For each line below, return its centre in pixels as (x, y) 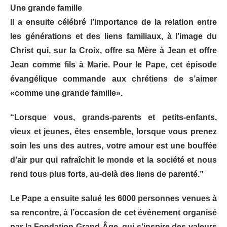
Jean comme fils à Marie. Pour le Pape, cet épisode (113, 64)
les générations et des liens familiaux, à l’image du (113, 36)
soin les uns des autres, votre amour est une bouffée (113, 145)
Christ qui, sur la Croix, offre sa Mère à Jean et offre (113, 50)
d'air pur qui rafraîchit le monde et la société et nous (113, 160)
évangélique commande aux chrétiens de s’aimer (113, 79)
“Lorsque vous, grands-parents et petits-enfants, (113, 117)
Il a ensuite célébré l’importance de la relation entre (113, 22)
